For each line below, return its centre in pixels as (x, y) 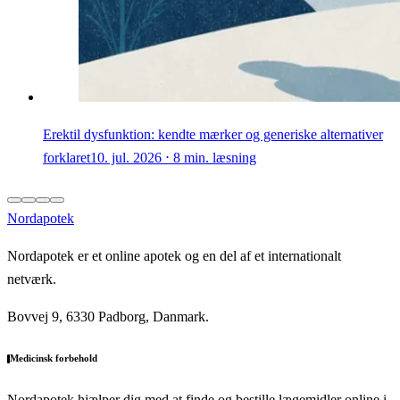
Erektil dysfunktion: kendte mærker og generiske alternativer (213, 135)
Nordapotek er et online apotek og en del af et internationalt (174, 256)
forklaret (67, 158)
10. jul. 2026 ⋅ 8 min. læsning (173, 158)
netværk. (32, 279)
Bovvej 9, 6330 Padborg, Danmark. (108, 317)
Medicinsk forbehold (54, 358)
